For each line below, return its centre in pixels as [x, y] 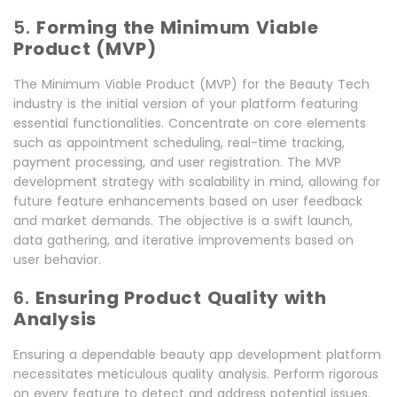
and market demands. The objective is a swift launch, [183, 221]
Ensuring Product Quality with [181, 298]
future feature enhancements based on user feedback [188, 202]
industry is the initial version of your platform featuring [186, 104]
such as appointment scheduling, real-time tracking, [179, 143]
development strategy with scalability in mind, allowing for [197, 182]
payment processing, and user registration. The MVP [177, 163]
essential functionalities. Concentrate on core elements [190, 124]
